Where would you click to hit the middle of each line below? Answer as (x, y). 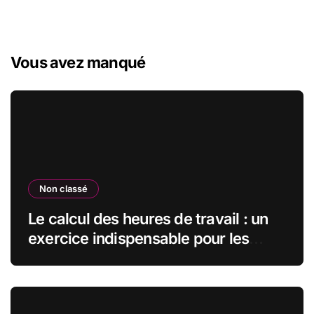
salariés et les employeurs (119, 258)
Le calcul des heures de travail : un (148, 218)
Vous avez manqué (78, 62)
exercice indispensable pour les (139, 238)
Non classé (63, 188)
